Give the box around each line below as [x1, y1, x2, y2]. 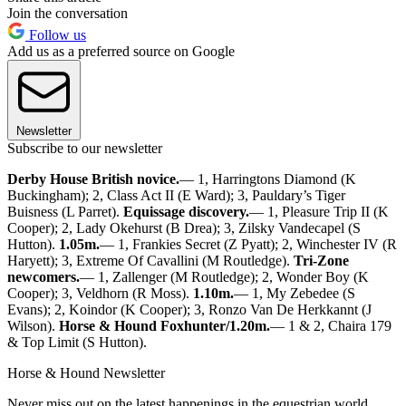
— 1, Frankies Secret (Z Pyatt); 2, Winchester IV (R [100, 236, 397, 252]
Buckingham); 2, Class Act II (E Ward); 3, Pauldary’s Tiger [7, 187, 345, 203]
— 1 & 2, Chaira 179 [270, 317, 391, 333]
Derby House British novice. [7, 170, 179, 187]
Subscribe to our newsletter [7, 140, 162, 156]
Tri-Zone [294, 252, 349, 268]
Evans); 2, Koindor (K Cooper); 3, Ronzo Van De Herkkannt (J [7, 301, 372, 317]
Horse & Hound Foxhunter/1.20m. [59, 317, 270, 333]
